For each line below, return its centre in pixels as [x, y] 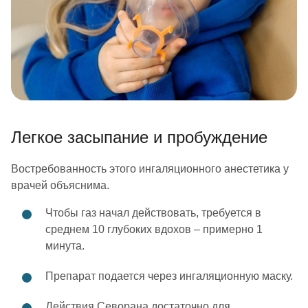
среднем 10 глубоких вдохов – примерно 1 [154, 229]
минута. [65, 246]
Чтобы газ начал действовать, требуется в [153, 213]
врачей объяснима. [60, 185]
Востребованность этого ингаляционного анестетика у [150, 169]
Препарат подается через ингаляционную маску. [169, 276]
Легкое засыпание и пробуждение [139, 137]
